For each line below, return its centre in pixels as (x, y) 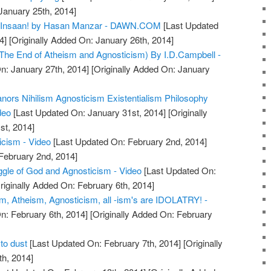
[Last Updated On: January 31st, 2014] (89, 112)
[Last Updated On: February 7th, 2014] (104, 243)
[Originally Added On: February (150, 214)
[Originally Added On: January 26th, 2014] (90, 39)
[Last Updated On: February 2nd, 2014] (129, 141)
